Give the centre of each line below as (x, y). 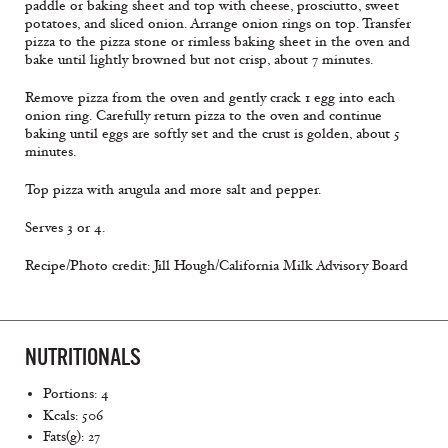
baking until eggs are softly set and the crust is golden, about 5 (212, 134)
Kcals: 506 (73, 415)
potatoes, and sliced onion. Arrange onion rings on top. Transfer (218, 24)
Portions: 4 (76, 394)
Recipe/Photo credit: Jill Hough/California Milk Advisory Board (216, 266)
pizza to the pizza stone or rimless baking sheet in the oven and (217, 42)
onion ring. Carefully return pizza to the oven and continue (203, 116)
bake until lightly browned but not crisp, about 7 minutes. (199, 60)
